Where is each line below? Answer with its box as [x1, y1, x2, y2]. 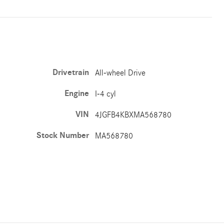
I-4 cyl [95, 89, 116, 98]
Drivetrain [52, 67, 89, 77]
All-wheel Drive [95, 68, 146, 77]
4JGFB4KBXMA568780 [95, 110, 172, 119]
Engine [64, 88, 89, 98]
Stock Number [36, 130, 89, 140]
